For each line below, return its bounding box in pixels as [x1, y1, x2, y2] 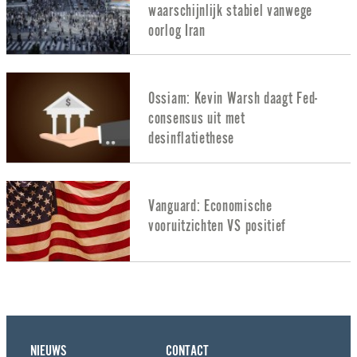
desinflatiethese [148, 129, 235, 147]
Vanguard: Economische [148, 198, 273, 215]
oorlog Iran [148, 22, 206, 39]
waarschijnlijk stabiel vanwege [148, 2, 312, 19]
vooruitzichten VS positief [148, 218, 287, 235]
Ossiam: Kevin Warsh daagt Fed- [148, 89, 318, 107]
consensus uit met [148, 109, 245, 127]
